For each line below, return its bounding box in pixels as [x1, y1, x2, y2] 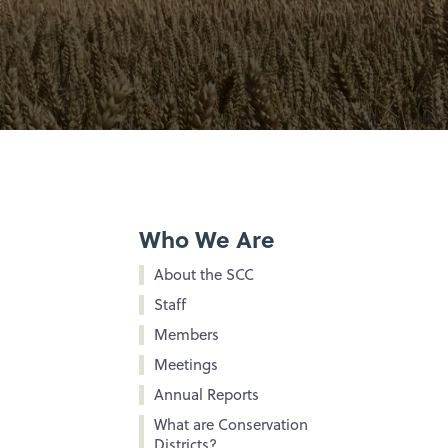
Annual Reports [153, 384, 259, 406]
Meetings [153, 354, 218, 376]
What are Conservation [153, 414, 308, 436]
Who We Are [138, 222, 275, 256]
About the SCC [153, 264, 254, 286]
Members [153, 324, 219, 346]
